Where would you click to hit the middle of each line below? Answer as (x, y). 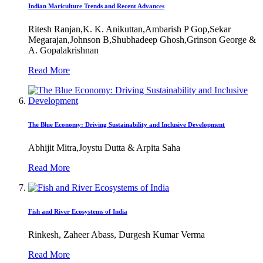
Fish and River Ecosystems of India (78, 211)
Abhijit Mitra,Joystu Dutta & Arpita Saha (104, 147)
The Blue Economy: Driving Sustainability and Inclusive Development (127, 124)
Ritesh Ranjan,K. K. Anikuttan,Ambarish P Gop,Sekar (129, 29)
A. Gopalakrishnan (63, 50)
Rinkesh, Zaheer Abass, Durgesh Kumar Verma (117, 234)
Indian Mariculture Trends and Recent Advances (96, 6)
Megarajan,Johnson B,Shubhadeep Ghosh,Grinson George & (142, 40)
